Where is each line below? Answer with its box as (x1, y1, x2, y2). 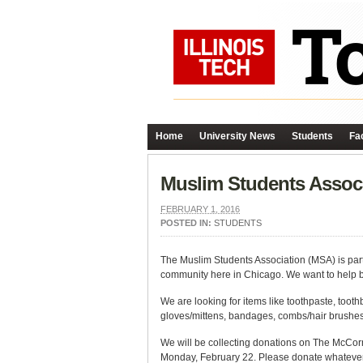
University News (199, 130, 275, 142)
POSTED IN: (160, 218, 214, 228)
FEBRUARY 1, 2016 (160, 204, 240, 214)
